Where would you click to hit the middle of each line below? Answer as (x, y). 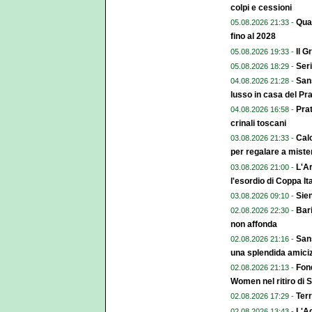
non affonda (254, 224)
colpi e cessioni (261, 8)
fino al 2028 (253, 37)
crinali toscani (258, 124)
